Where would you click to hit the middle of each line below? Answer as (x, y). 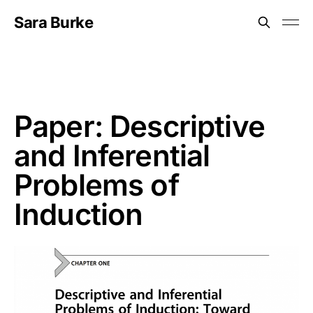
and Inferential (112, 155)
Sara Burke (54, 22)
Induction (79, 214)
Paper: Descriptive (139, 126)
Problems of (96, 185)
